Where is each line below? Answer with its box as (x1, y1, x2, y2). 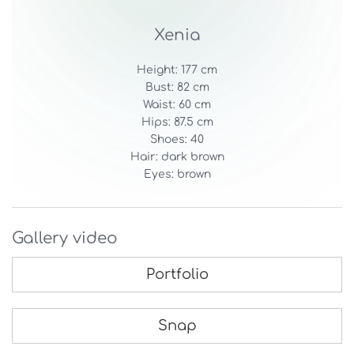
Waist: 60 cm (143, 99, 211, 111)
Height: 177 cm (137, 64, 217, 76)
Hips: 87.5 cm (141, 116, 213, 128)
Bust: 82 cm (145, 81, 209, 93)
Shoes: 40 (150, 134, 204, 145)
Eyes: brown (143, 168, 211, 180)
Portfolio (145, 266, 209, 282)
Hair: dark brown (130, 151, 224, 163)
